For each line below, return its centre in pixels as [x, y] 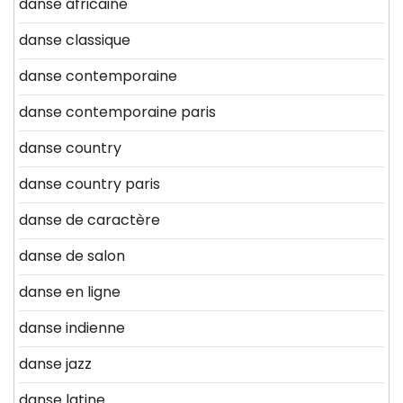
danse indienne [72, 328]
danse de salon [72, 256]
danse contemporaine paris [117, 112]
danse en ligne [70, 292]
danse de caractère [90, 220]
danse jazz [55, 364]
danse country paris [90, 184]
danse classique [75, 40]
